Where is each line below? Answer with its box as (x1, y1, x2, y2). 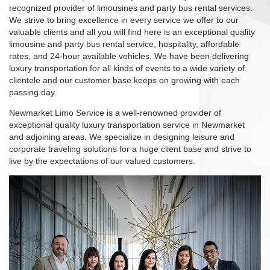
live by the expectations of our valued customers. (9, 156, 195, 166)
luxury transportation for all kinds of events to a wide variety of (9, 63, 245, 74)
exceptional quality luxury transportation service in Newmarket (9, 120, 245, 130)
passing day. (9, 87, 57, 98)
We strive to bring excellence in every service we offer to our (9, 15, 239, 25)
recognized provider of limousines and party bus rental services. (9, 3, 253, 13)
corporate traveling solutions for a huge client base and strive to (9, 144, 251, 154)
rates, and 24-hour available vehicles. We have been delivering (9, 51, 249, 61)
